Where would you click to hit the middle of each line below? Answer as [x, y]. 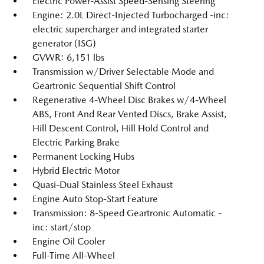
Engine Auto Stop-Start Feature [95, 199]
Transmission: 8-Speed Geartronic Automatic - [127, 213]
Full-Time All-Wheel [74, 255]
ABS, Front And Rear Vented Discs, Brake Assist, [130, 114]
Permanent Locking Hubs [83, 156]
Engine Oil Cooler [69, 241]
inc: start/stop [62, 227]
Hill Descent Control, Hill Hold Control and [121, 128]
